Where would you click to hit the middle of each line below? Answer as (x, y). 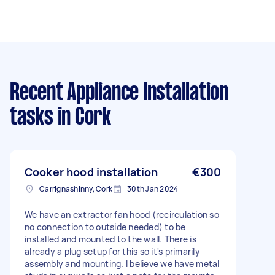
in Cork (82, 118)
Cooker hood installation (91, 172)
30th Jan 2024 (153, 189)
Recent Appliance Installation (119, 93)
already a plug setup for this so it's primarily (112, 251)
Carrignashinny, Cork (76, 189)
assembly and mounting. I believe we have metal (122, 264)
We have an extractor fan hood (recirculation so (122, 215)
